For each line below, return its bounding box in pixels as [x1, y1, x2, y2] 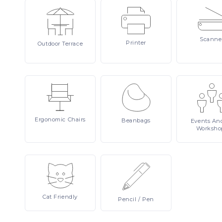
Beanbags [121, 117, 151, 124]
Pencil [118, 196, 139, 203]
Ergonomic [35, 116, 68, 123]
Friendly [54, 193, 78, 200]
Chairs [67, 116, 86, 123]
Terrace [62, 40, 83, 47]
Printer [126, 39, 146, 46]
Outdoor [37, 40, 62, 47]
